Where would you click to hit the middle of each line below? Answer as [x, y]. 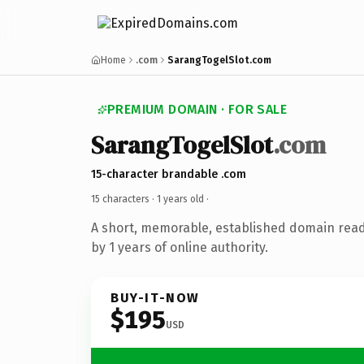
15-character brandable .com [169, 174]
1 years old [180, 199]
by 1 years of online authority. [180, 247]
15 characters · [124, 199]
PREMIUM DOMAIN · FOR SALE [197, 109]
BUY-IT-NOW [155, 297]
